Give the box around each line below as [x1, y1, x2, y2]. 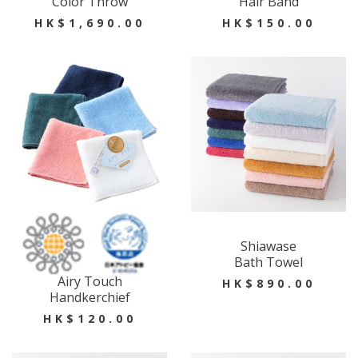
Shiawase [241, 237, 296, 255]
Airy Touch [57, 272, 122, 290]
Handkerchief [49, 288, 130, 306]
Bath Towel [234, 253, 303, 271]
